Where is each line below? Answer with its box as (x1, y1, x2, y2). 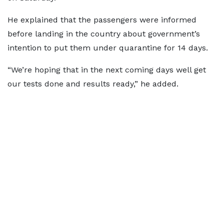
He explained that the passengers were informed (7, 15, 196, 24)
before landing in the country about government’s (7, 29, 200, 38)
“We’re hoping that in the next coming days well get (7, 65, 206, 74)
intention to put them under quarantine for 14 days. (7, 43, 208, 52)
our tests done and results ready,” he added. (7, 79, 178, 88)
